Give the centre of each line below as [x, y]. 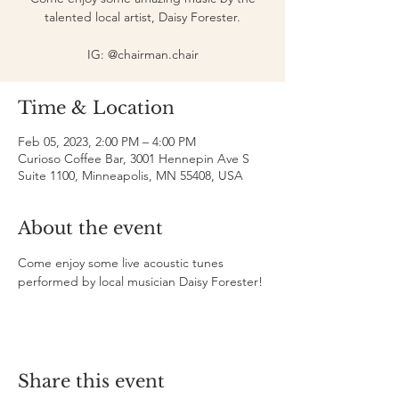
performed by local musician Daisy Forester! [140, 281]
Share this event [91, 381]
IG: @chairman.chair [142, 54]
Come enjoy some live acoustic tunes [122, 263]
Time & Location [96, 108]
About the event [90, 228]
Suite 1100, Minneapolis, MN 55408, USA [130, 175]
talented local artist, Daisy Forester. [142, 17]
